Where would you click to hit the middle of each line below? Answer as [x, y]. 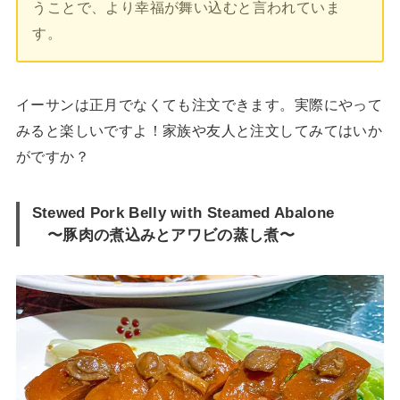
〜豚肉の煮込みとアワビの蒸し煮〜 [163, 235]
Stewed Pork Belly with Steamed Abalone [183, 213]
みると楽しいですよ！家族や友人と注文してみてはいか [199, 131]
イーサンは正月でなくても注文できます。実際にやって [199, 105]
